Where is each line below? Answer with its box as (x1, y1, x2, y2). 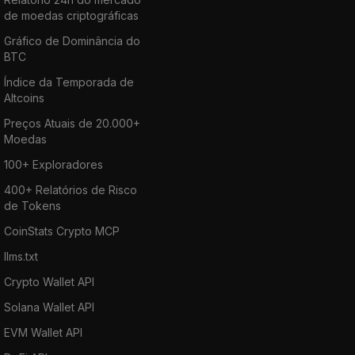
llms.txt (4, 249, 38, 263)
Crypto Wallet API (4, 274, 94, 288)
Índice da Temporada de (4, 74, 134, 89)
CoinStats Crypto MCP (4, 223, 120, 238)
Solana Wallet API (4, 300, 94, 314)
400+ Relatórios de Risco (4, 182, 137, 197)
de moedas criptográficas (4, 8, 139, 22)
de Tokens (4, 198, 61, 212)
